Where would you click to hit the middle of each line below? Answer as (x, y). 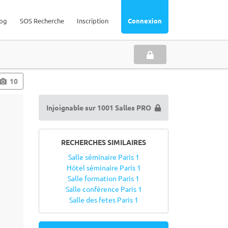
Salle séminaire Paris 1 (104, 157)
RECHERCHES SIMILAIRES (104, 142)
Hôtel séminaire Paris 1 (104, 167)
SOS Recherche (42, 21)
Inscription (93, 21)
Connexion (145, 21)
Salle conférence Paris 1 (104, 189)
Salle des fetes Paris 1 (104, 199)
